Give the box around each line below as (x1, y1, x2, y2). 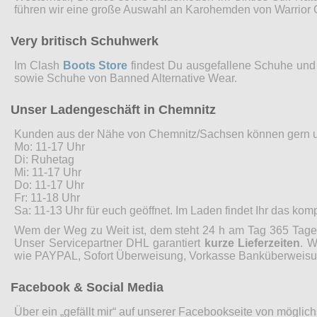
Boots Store (62, 59, 128, 71)
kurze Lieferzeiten (204, 236, 301, 249)
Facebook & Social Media (11, 279, 163, 294)
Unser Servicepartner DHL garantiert (14, 236, 204, 249)
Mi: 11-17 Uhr (14, 166, 81, 178)
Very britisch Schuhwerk (11, 33, 158, 48)
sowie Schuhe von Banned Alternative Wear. (14, 71, 237, 84)
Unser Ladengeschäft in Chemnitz (11, 102, 216, 117)
